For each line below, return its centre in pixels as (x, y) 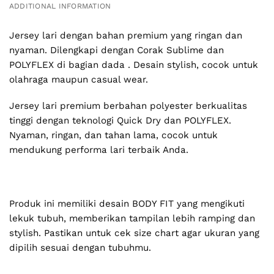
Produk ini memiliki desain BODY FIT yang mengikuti (127, 203)
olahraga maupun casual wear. (79, 79)
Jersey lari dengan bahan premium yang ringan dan (126, 35)
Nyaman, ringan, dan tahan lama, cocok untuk (113, 135)
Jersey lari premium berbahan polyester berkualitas (128, 106)
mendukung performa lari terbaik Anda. (100, 150)
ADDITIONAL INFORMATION (60, 6)
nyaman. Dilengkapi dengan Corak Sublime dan (117, 50)
